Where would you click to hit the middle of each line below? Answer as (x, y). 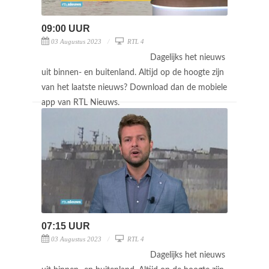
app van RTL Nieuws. (82, 102)
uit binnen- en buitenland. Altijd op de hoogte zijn (133, 72)
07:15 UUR (66, 226)
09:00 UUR (66, 28)
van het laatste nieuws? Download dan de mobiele (134, 87)
